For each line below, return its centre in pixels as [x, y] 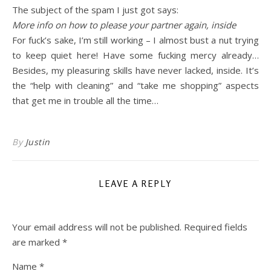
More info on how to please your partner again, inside [124, 25]
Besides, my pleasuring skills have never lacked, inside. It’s [135, 70]
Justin [38, 142]
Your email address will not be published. [97, 227]
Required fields [216, 227]
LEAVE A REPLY [135, 184]
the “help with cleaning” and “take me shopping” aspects [135, 85]
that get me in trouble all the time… [85, 100]
